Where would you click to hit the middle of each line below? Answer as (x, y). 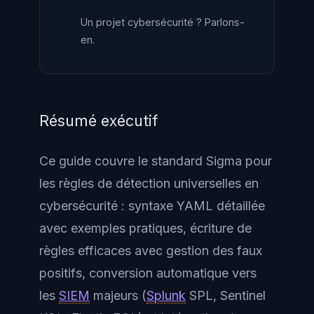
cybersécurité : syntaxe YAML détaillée (152, 205)
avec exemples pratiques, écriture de (145, 228)
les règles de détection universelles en (149, 183)
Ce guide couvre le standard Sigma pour (156, 161)
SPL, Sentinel (226, 295)
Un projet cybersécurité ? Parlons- (163, 22)
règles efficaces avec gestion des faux (151, 250)
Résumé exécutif (98, 121)
